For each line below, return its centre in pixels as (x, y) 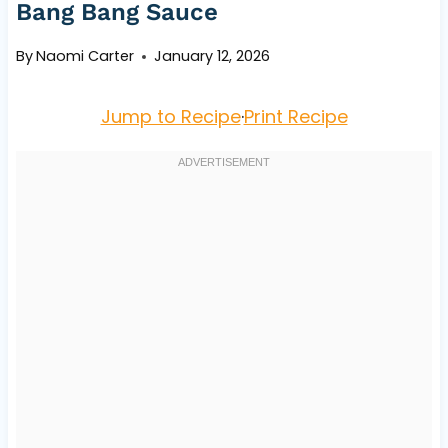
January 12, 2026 (212, 56)
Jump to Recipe (170, 117)
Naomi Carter (85, 56)
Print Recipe (295, 117)
